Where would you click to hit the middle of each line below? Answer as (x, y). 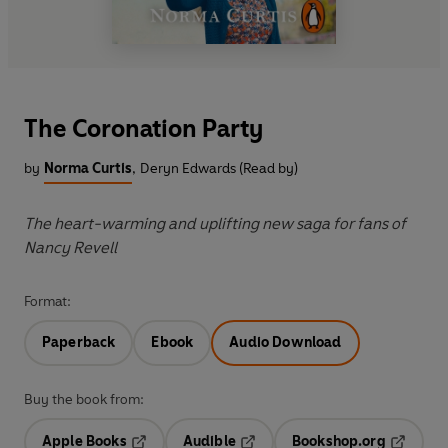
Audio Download (285, 342)
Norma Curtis (88, 168)
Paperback (79, 342)
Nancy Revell (70, 247)
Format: (47, 301)
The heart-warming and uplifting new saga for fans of (215, 223)
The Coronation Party (144, 128)
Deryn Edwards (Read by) (219, 168)
